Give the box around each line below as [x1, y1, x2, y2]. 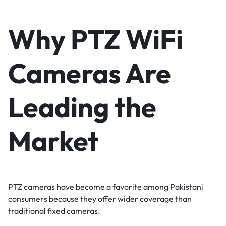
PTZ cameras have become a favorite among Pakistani [8, 181, 203, 192]
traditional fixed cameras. [8, 205, 100, 216]
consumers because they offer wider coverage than [8, 193, 192, 204]
